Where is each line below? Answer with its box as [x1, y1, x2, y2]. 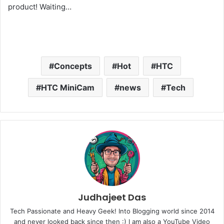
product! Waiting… [8, 2, 71, 12]
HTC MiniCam [41, 82, 94, 93]
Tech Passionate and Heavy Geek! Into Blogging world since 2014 [9, 207, 214, 215]
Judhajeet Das [78, 191, 146, 204]
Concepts [53, 61, 92, 71]
